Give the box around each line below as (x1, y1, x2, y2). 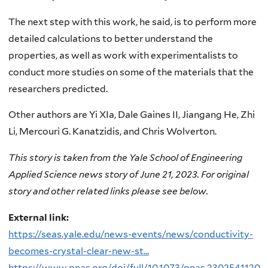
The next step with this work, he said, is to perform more (8, 16, 257, 28)
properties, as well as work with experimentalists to (8, 49, 238, 61)
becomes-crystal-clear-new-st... (8, 245, 149, 257)
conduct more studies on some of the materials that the (8, 66, 254, 78)
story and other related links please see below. (8, 185, 208, 197)
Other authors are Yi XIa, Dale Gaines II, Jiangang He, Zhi (8, 109, 255, 121)
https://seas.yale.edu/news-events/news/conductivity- (8, 228, 253, 240)
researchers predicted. (8, 83, 108, 95)
